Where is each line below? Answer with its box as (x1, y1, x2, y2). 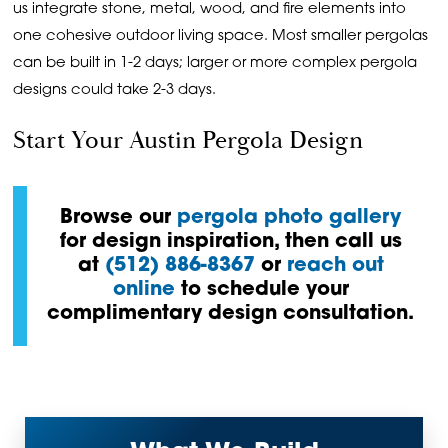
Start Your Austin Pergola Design (13, 124, 364, 157)
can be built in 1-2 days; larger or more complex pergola (13, 56, 418, 72)
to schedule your (174, 280, 349, 300)
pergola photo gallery (177, 208, 402, 228)
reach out (286, 256, 384, 276)
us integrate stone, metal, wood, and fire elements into (13, 2, 407, 18)
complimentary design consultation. (47, 304, 415, 324)
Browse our (60, 208, 178, 228)
